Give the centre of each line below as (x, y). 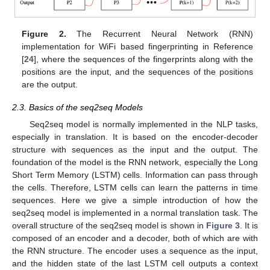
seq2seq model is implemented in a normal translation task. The (135, 213)
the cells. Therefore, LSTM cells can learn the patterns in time (135, 188)
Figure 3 (223, 226)
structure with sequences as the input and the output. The (135, 150)
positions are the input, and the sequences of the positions (137, 72)
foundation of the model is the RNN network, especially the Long (135, 162)
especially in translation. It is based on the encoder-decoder (135, 137)
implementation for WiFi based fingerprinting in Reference (137, 47)
